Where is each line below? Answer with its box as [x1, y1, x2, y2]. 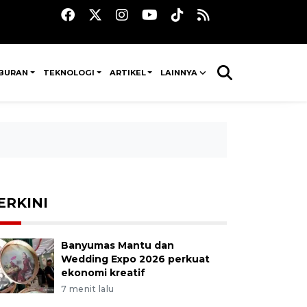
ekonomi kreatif [60, 267, 145, 279]
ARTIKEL [109, 68, 146, 77]
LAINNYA [160, 68, 198, 77]
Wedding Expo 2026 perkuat [60, 253, 210, 265]
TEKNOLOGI [43, 68, 95, 77]
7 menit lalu [60, 284, 114, 294]
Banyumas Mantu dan [60, 239, 174, 251]
